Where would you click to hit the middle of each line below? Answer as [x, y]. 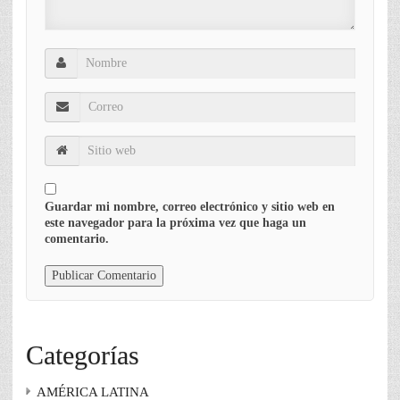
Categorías [83, 355]
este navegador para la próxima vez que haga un [175, 223]
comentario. [77, 239]
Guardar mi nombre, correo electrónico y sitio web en [190, 207]
